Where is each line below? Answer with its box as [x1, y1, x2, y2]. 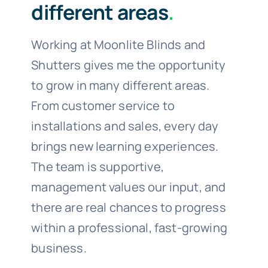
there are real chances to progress [31, 199, 226, 215]
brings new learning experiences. [31, 138, 219, 154]
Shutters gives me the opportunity [31, 56, 226, 73]
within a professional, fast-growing [31, 219, 227, 236]
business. [31, 239, 87, 256]
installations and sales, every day [31, 117, 218, 134]
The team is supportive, [31, 158, 164, 175]
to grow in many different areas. [31, 77, 210, 93]
